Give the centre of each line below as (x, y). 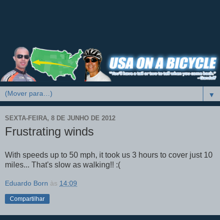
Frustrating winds (49, 132)
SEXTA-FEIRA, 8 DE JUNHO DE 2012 (60, 118)
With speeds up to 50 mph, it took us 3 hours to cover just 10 (109, 155)
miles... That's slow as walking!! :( (63, 165)
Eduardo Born (27, 183)
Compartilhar (27, 199)
